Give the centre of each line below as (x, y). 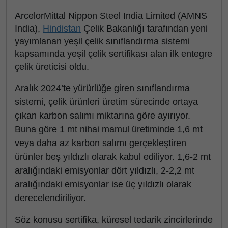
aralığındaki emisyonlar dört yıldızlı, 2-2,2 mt (105, 170)
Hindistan (62, 28)
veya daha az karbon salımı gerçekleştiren (101, 143)
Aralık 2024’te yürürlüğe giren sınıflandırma (102, 88)
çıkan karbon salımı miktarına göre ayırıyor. (103, 116)
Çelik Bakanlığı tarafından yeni (144, 28)
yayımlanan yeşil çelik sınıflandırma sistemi (102, 41)
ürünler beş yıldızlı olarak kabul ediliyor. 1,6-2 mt (113, 157)
